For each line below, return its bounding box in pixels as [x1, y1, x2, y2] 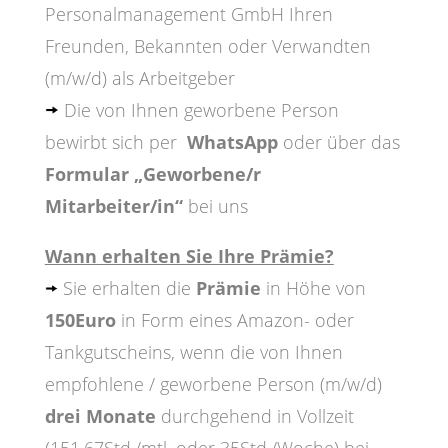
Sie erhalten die [57, 276, 196, 301]
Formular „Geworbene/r [44, 162, 261, 187]
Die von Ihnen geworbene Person [58, 98, 339, 123]
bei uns [187, 194, 248, 219]
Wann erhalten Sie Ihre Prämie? [44, 244, 334, 269]
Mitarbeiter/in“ [44, 194, 188, 219]
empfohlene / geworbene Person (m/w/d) [44, 372, 382, 397]
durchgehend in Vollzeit [155, 404, 354, 429]
